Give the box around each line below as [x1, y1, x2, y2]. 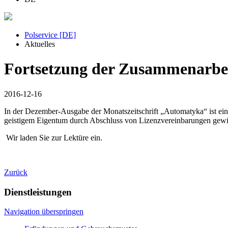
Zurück [4, 167, 27, 177]
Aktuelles [24, 40, 55, 48]
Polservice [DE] [24, 31, 76, 39]
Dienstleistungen [4, 186, 72, 197]
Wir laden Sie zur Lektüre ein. [4, 133, 102, 142]
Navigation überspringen [4, 207, 83, 216]
